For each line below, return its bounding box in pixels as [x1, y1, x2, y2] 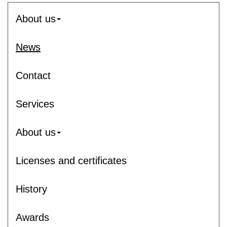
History [16, 183, 47, 195]
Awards [16, 211, 49, 223]
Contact [16, 69, 51, 81]
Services [16, 98, 54, 109]
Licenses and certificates [16, 155, 127, 166]
